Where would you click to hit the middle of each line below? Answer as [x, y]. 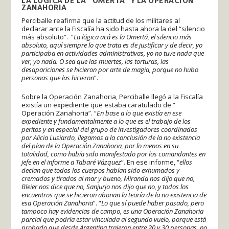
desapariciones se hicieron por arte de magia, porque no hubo [110, 69]
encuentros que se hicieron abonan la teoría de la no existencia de [114, 194]
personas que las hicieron [58, 77]
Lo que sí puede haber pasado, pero [153, 203]
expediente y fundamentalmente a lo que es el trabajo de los [106, 121]
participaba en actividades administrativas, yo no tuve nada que [113, 53]
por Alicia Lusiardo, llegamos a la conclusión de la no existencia [111, 137]
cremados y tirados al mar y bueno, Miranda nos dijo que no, [108, 178]
